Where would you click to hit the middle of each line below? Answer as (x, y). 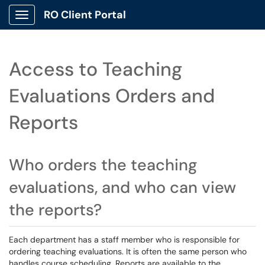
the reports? (55, 210)
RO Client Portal (85, 15)
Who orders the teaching (103, 165)
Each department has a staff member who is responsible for (124, 240)
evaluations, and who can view (122, 187)
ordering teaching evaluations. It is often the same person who (128, 251)
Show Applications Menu (68, 24)
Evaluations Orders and (112, 96)
